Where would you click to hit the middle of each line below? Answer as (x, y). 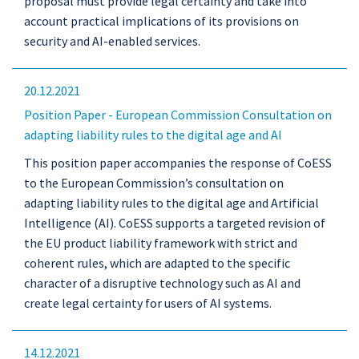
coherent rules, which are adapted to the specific (157, 263)
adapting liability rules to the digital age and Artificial (171, 203)
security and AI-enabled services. (112, 41)
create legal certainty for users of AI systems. (149, 303)
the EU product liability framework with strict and (161, 243)
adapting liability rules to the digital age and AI (153, 135)
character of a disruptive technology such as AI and (162, 283)
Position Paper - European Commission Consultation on (178, 115)
